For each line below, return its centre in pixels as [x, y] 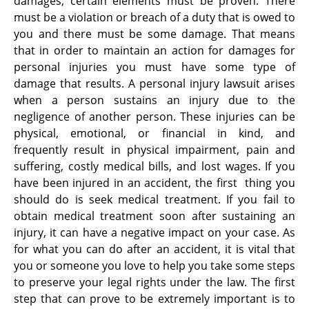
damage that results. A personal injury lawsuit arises [154, 83]
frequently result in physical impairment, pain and [154, 149]
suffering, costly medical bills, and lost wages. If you [154, 166]
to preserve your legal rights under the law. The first [154, 282]
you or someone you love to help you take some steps [154, 265]
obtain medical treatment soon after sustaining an [154, 216]
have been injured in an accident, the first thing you [154, 182]
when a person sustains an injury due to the [154, 100]
